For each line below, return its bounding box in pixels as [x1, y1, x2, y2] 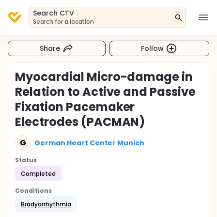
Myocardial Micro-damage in [15, 69, 193, 85]
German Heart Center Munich [34, 138, 145, 148]
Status [15, 156, 37, 164]
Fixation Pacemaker [15, 99, 135, 115]
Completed [21, 169, 56, 178]
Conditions [15, 186, 52, 195]
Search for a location [33, 17, 94, 26]
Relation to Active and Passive [15, 84, 196, 100]
